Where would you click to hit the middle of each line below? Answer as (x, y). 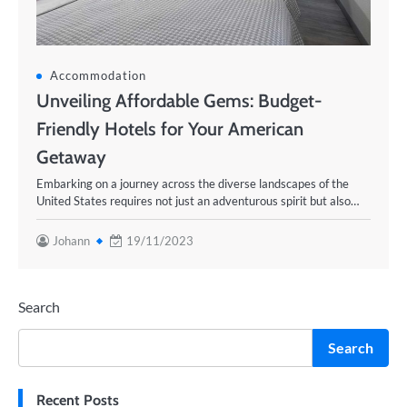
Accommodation (98, 75)
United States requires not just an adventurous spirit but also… (198, 201)
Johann (71, 241)
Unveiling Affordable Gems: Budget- (179, 100)
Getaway (71, 157)
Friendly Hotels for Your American (170, 129)
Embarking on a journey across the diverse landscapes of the (193, 184)
